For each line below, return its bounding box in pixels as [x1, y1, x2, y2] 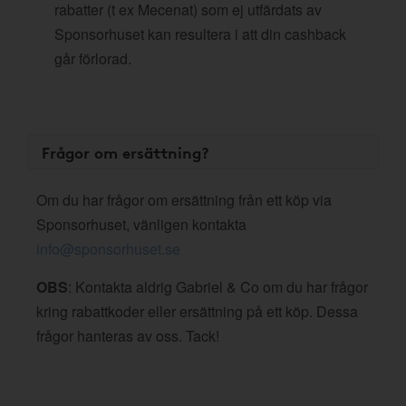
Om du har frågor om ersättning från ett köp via [36, 189, 332, 210]
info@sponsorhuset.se [36, 238, 180, 259]
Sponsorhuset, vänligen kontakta [36, 214, 246, 235]
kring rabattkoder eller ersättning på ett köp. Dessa [36, 301, 358, 322]
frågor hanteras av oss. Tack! [36, 325, 219, 346]
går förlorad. [54, 48, 131, 69]
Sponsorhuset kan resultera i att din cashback [54, 24, 346, 44]
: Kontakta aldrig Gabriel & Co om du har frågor [68, 276, 368, 297]
